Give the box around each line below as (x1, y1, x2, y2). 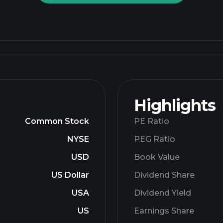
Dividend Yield (134, 188, 191, 198)
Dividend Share (134, 170, 195, 180)
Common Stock (25, 116, 89, 126)
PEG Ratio (134, 134, 175, 144)
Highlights (134, 96, 216, 115)
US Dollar (51, 170, 89, 180)
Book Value (134, 152, 180, 162)
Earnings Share (134, 206, 194, 216)
